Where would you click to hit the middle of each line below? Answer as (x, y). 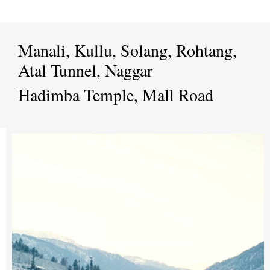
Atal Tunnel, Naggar (85, 70)
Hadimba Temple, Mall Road (118, 95)
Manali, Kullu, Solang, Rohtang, (127, 50)
